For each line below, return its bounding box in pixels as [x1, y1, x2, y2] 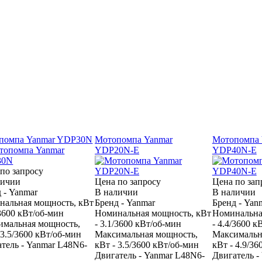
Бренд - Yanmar [95, 197, 156, 208]
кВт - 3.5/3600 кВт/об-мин [95, 239, 199, 250]
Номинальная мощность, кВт [95, 208, 212, 218]
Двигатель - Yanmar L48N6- [95, 250, 205, 260]
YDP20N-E [95, 144, 140, 155]
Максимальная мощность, [95, 229, 198, 239]
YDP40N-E [212, 144, 257, 155]
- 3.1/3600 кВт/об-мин [95, 218, 182, 229]
